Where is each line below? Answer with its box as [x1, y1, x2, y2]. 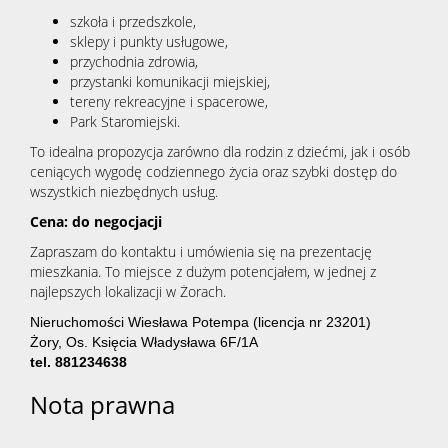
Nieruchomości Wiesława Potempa [30, 314, 249, 331]
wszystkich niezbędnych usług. [30, 182, 218, 202]
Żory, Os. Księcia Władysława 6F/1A [30, 334, 258, 351]
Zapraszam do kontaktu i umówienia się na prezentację [30, 242, 372, 262]
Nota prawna [30, 388, 175, 422]
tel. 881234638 [30, 354, 127, 371]
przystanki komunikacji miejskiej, [70, 72, 270, 92]
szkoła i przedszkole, [70, 12, 196, 32]
